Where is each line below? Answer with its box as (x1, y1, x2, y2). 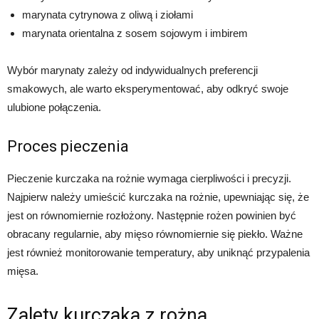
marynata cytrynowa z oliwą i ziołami (22, 9, 193, 21)
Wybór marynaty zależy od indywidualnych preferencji (7, 64, 258, 77)
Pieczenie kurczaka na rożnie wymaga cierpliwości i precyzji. (7, 172, 291, 185)
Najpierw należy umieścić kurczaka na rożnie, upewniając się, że (7, 191, 309, 204)
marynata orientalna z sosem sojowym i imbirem (22, 27, 248, 40)
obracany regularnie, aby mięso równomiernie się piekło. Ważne (7, 228, 303, 241)
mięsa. (7, 265, 38, 278)
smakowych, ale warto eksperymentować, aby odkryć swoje (7, 83, 288, 95)
